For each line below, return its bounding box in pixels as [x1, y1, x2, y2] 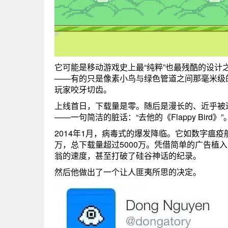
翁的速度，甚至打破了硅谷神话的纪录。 [54, 150, 201, 161]
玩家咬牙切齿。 [54, 83, 111, 95]
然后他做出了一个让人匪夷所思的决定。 [54, 166, 201, 178]
